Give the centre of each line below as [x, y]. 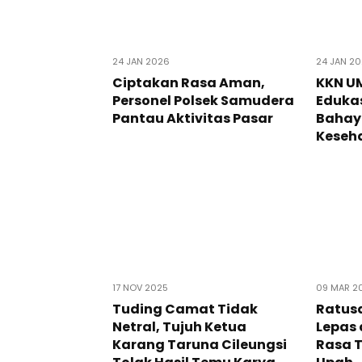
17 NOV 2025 [140, 287]
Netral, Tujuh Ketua [179, 326]
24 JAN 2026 [141, 61]
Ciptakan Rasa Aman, [189, 82]
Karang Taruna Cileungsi [200, 344]
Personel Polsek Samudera [203, 100]
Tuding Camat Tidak [185, 309]
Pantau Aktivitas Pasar [193, 118]
